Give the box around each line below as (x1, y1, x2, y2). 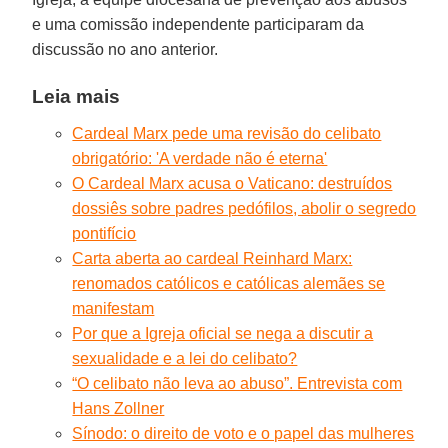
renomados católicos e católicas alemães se (72, 274, 386, 292)
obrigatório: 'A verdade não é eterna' (72, 149, 328, 167)
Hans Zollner (72, 399, 165, 417)
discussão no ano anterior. (32, 40, 219, 58)
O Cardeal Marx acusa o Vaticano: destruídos (72, 174, 393, 192)
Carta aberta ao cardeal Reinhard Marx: (72, 249, 353, 267)
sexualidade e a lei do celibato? (72, 349, 298, 367)
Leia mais (32, 85, 121, 107)
